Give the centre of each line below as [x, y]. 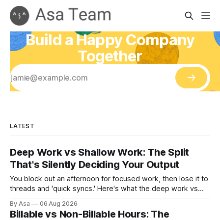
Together [110, 56]
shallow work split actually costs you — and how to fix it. [104, 198]
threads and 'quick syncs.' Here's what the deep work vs [104, 189]
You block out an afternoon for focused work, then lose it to [109, 179]
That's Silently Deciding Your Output [95, 165]
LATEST [22, 126]
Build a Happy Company [110, 40]
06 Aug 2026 [59, 204]
